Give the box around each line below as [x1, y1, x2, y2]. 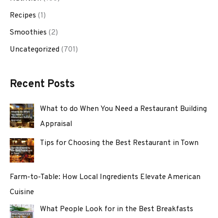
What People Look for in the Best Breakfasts [39, 204, 193, 214]
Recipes [10, 10, 36, 20]
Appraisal [39, 119, 72, 129]
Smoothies [10, 27, 47, 37]
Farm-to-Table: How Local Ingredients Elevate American [10, 172, 200, 182]
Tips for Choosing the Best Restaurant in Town [39, 138, 199, 148]
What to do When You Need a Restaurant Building [39, 104, 207, 114]
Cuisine [10, 187, 34, 198]
